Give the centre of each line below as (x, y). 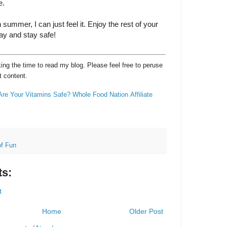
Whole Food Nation (100, 94)
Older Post (146, 211)
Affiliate (141, 94)
